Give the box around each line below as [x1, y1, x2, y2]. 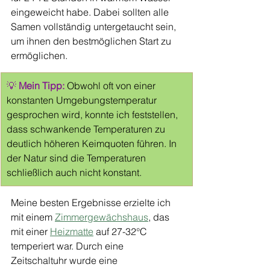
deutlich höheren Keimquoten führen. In [7, 137, 179, 149]
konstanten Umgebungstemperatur [7, 94, 159, 106]
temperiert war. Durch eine [11, 240, 126, 252]
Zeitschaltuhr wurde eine [11, 254, 120, 266]
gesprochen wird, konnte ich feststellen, [7, 108, 180, 121]
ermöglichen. [11, 49, 67, 61]
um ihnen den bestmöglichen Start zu [11, 35, 174, 47]
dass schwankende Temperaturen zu [7, 123, 168, 135]
